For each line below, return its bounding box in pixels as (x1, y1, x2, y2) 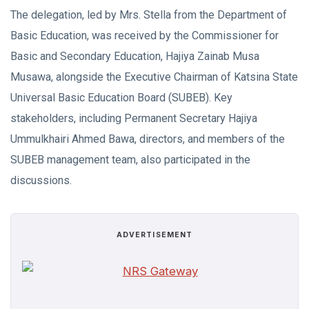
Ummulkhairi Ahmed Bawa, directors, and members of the (10, 132, 285, 146)
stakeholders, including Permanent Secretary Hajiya (10, 112, 257, 125)
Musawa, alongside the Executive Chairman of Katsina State (10, 70, 298, 83)
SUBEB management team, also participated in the (10, 153, 250, 166)
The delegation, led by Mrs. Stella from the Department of (10, 8, 287, 21)
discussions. (10, 174, 72, 187)
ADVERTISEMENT (117, 230, 192, 239)
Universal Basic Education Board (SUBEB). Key (10, 91, 232, 104)
